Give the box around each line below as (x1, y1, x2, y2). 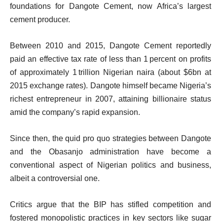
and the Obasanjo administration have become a (10, 147, 211, 156)
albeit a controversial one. (10, 174, 100, 183)
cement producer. (10, 15, 70, 24)
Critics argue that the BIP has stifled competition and (10, 200, 211, 209)
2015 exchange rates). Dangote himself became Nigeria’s (10, 81, 211, 90)
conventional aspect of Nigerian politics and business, (10, 160, 211, 169)
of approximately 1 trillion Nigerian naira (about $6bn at (10, 68, 211, 76)
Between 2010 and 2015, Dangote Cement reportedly (10, 41, 211, 50)
